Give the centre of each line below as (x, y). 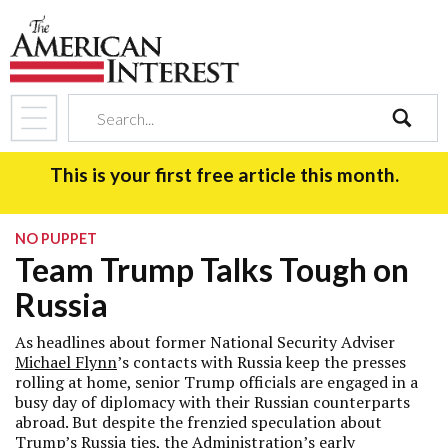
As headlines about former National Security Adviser (205, 342)
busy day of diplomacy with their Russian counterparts (212, 402)
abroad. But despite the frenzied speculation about (198, 422)
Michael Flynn (66, 362)
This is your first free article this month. (224, 174)
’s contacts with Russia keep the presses (261, 362)
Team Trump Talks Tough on (212, 269)
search (413, 153)
